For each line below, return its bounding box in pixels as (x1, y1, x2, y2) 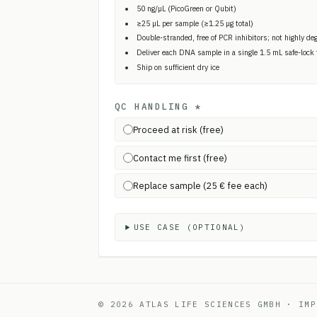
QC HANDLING (114, 100, 189, 112)
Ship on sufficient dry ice (136, 62, 219, 72)
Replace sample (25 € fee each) (132, 180, 267, 192)
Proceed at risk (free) (132, 123, 224, 135)
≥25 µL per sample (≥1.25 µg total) (136, 18, 253, 28)
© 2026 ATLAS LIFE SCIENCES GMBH (98, 299, 282, 310)
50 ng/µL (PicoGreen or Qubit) (136, 4, 236, 14)
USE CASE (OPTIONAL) (133, 222, 246, 233)
